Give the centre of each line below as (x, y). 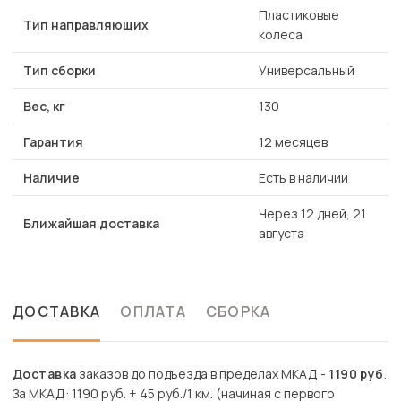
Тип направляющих (86, 25)
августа (282, 234)
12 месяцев (293, 142)
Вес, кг (44, 107)
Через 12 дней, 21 (312, 214)
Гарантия (53, 142)
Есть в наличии (303, 178)
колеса (281, 35)
